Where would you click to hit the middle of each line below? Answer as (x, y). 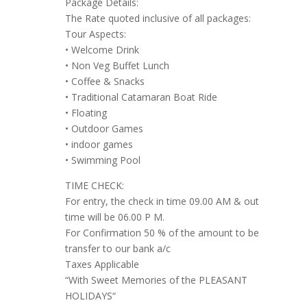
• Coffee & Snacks (105, 82)
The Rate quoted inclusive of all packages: (158, 19)
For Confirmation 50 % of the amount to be (162, 233)
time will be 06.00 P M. (114, 217)
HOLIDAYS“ (90, 296)
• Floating (86, 113)
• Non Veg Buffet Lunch (117, 66)
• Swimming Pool (102, 160)
